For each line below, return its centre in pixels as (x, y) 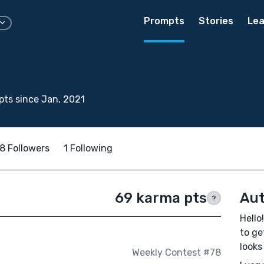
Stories (216, 21)
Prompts (164, 21)
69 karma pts (161, 198)
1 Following (88, 148)
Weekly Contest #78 (176, 253)
